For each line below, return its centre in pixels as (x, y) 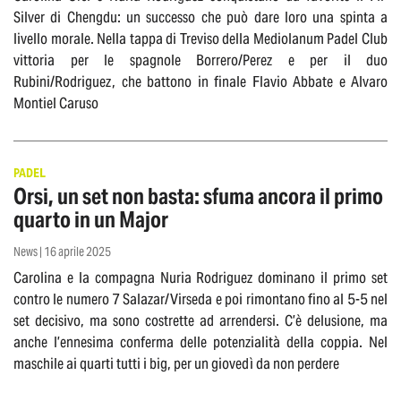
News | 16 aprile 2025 (62, 252)
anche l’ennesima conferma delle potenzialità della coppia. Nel (200, 342)
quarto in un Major (91, 220)
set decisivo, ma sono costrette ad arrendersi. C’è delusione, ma (200, 321)
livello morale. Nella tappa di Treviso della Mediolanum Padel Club (200, 39)
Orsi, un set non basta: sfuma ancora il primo (198, 197)
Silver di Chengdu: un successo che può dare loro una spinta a (200, 17)
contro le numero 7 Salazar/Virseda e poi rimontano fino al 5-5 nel (200, 299)
